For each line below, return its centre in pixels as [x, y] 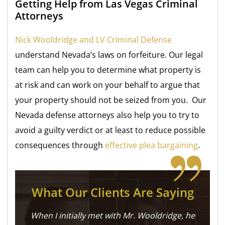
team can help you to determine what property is [108, 70]
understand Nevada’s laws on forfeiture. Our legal [109, 55]
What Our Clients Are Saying [113, 192]
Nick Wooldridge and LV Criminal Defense [94, 40]
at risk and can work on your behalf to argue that [108, 85]
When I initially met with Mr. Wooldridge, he [113, 216]
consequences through [60, 145]
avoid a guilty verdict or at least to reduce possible [110, 130]
